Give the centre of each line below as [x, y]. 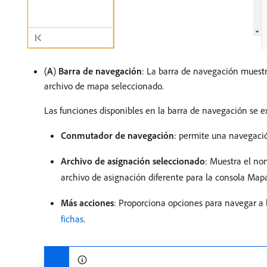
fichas [72, 219]
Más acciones [87, 203]
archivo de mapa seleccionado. [104, 86]
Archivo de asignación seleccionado [133, 161]
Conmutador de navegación [117, 136]
